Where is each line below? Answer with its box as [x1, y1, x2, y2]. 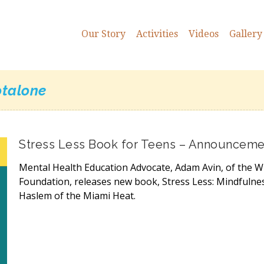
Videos [189, 28, 219, 39]
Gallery [229, 28, 262, 39]
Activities [136, 28, 178, 39]
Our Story [81, 28, 126, 39]
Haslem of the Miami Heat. [19, 189, 136, 203]
